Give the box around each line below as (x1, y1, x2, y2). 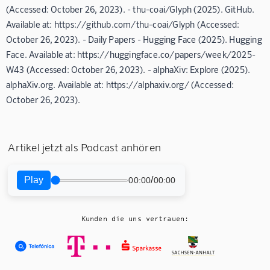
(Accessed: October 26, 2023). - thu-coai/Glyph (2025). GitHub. (6, 4, 255, 15)
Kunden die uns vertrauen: (81, 215, 189, 224)
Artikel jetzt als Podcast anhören (8, 140, 162, 154)
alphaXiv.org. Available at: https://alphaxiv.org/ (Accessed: (6, 79, 234, 90)
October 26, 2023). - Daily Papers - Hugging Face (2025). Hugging (6, 34, 262, 45)
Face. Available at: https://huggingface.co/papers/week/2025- (6, 49, 256, 60)
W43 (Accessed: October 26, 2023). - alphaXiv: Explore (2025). (6, 64, 251, 75)
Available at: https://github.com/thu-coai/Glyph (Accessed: (6, 19, 240, 30)
